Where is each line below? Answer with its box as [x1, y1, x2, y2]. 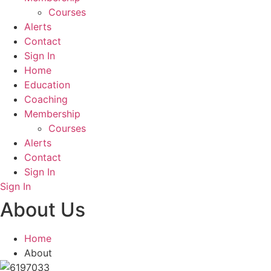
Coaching [24, 93, 68, 105]
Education [24, 79, 70, 91]
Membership [24, 108, 80, 120]
